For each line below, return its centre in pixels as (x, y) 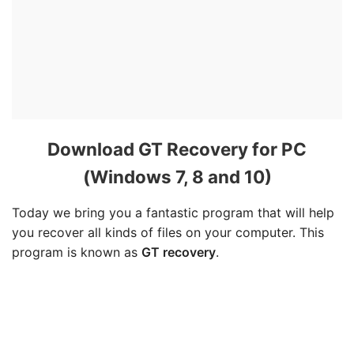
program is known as (77, 252)
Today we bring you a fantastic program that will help (173, 213)
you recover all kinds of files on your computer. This (168, 232)
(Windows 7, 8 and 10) (177, 177)
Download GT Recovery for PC (177, 149)
